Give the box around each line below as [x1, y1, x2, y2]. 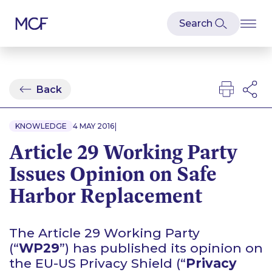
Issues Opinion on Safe [9, 160, 217, 187]
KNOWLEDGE [15, 121, 67, 131]
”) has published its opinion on [59, 240, 263, 256]
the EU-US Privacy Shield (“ [9, 256, 186, 271]
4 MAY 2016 [73, 121, 114, 131]
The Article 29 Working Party [9, 225, 200, 240]
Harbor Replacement [9, 182, 202, 209]
